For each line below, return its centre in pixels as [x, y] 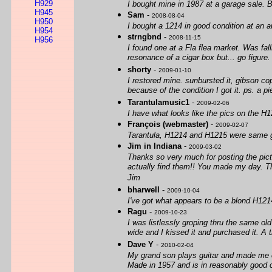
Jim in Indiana [155, 146]
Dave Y [141, 244]
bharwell [144, 190]
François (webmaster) [168, 124]
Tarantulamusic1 [158, 102]
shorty [139, 70]
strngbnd [144, 37]
